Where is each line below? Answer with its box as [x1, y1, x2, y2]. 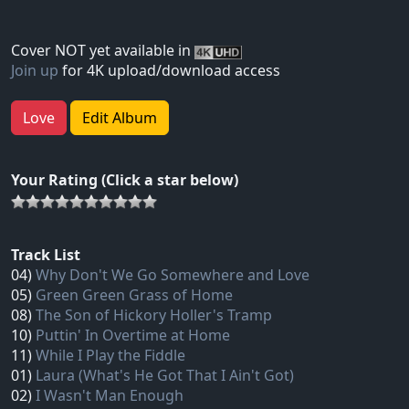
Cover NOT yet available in [11, 40, 194, 61]
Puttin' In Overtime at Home [36, 325, 230, 346]
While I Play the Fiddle [36, 345, 185, 366]
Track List [11, 245, 80, 266]
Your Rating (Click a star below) [11, 170, 238, 191]
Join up [11, 60, 58, 81]
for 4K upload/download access [58, 60, 280, 81]
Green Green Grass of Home [36, 285, 233, 306]
